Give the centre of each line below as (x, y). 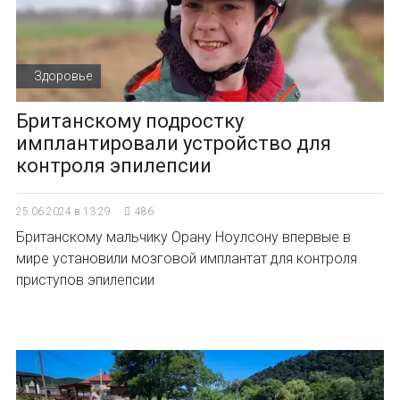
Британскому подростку (130, 121)
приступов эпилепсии (85, 280)
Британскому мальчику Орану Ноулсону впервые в (183, 237)
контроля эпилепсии (114, 166)
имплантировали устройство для (174, 143)
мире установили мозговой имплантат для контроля (187, 258)
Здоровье (63, 76)
